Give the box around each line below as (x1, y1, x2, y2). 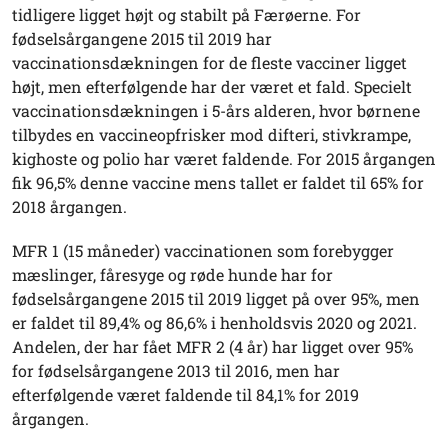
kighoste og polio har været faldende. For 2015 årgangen (12, 148, 436, 169)
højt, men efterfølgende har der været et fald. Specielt (12, 76, 412, 97)
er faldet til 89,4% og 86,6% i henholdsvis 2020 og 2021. (12, 312, 417, 333)
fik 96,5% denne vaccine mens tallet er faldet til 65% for (12, 172, 424, 193)
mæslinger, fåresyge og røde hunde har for (12, 264, 333, 285)
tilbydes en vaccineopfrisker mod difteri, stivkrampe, (12, 124, 411, 145)
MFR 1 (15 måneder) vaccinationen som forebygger (12, 240, 394, 261)
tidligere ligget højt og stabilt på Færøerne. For (12, 4, 361, 25)
